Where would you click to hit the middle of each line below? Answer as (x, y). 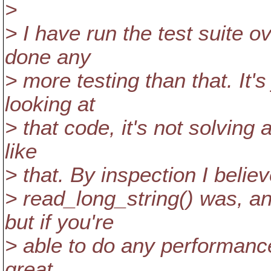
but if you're (59, 222)
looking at (50, 104)
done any (48, 57)
